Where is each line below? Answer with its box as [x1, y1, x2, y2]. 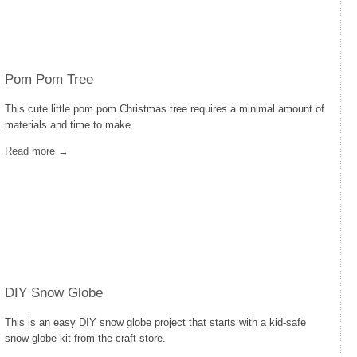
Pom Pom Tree [5, 72, 93, 87]
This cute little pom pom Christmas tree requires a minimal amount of [5, 103, 324, 115]
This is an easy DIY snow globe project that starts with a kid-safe [5, 316, 306, 328]
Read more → [5, 145, 69, 157]
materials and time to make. [5, 119, 134, 131]
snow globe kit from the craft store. [5, 332, 166, 344]
